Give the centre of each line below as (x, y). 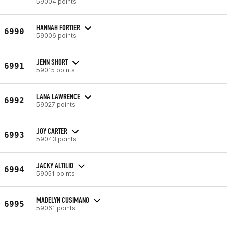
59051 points (56, 173)
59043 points (56, 139)
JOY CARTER (52, 131)
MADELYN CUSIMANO (63, 200)
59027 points (56, 104)
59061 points (56, 208)
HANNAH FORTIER (58, 27)
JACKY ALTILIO (55, 165)
